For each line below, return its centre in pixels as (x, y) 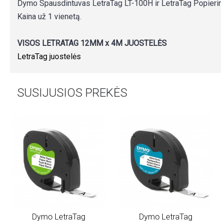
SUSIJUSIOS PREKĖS (72, 93)
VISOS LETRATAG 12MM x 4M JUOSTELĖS (92, 43)
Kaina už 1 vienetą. (49, 17)
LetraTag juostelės (49, 56)
